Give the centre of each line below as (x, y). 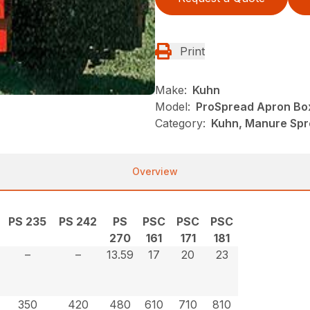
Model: (173, 106)
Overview (155, 171)
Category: (180, 123)
